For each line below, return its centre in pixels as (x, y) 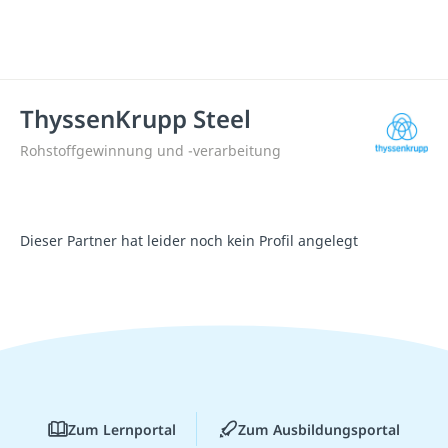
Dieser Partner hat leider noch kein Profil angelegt (189, 240)
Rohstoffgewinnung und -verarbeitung (150, 150)
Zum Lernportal (122, 429)
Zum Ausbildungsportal (319, 429)
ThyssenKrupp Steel (135, 118)
